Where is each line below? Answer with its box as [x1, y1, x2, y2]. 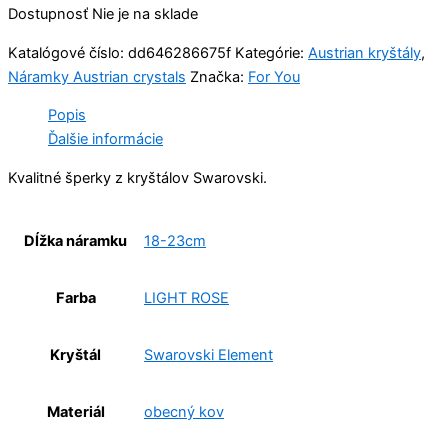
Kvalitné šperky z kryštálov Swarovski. [8, 168, 267, 187]
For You [248, 67, 300, 86]
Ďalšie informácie [48, 130, 163, 149]
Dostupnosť [8, 4, 88, 23]
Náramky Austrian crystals [8, 67, 186, 86]
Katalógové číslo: [8, 43, 128, 62]
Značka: [190, 67, 248, 86]
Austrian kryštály [308, 43, 421, 62]
